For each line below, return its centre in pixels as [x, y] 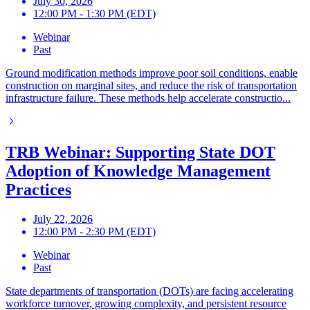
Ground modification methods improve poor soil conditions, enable [152, 73]
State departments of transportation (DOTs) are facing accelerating [149, 291]
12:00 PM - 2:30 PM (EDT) [94, 232]
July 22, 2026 [63, 219]
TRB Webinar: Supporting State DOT [140, 153]
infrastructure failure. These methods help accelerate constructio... [148, 98]
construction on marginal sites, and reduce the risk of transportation [151, 86]
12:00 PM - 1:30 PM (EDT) [94, 14]
